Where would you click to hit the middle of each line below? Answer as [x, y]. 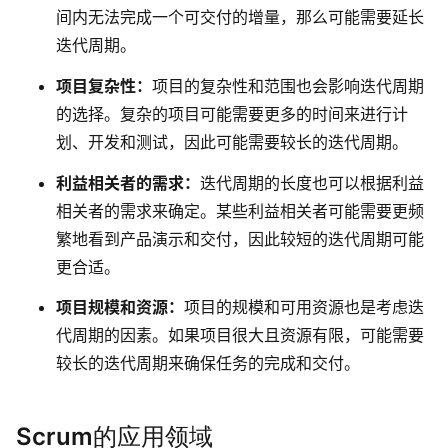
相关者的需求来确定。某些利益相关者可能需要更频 [240, 210]
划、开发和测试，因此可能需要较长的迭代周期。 [232, 141]
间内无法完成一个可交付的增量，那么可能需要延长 [240, 17]
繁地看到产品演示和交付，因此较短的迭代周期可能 [240, 238]
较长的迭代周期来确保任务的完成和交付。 [208, 363]
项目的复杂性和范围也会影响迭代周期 [288, 85]
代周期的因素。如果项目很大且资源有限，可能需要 [240, 335]
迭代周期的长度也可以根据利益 [312, 182]
